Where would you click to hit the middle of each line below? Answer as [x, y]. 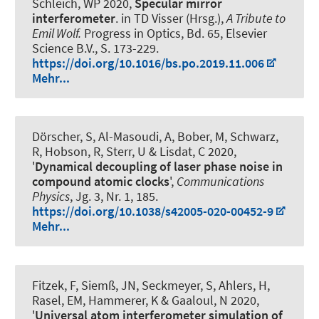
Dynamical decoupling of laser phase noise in [159, 167]
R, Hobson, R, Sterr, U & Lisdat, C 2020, [134, 152]
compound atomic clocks [101, 182]
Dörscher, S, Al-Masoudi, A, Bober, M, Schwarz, [155, 137]
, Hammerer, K [120, 300]
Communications [220, 182]
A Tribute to [256, 19]
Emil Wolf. [57, 33]
